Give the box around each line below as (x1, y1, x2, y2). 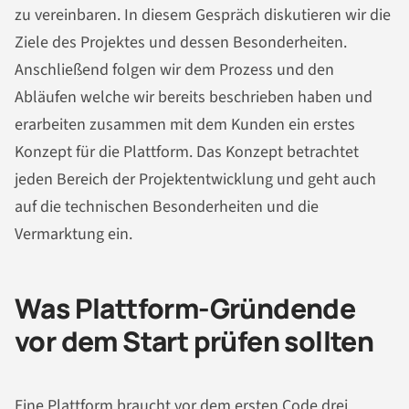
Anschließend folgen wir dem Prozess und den (15, 58, 334, 82)
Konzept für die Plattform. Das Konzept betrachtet (15, 141, 359, 164)
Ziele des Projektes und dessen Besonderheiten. (15, 31, 347, 55)
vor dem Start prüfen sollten (15, 322, 374, 361)
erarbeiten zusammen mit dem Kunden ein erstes (15, 113, 355, 137)
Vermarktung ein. (15, 223, 132, 246)
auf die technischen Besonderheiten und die (15, 195, 319, 219)
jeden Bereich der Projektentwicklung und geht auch (15, 168, 376, 192)
